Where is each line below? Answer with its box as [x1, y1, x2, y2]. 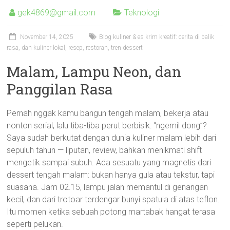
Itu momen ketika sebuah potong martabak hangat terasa [7, 207, 216, 217]
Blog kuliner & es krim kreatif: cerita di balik [99, 33, 215, 41]
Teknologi [124, 8, 160, 17]
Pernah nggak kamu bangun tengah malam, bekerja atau [7, 108, 209, 118]
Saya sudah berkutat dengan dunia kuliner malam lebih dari [7, 133, 217, 143]
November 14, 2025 [20, 33, 74, 41]
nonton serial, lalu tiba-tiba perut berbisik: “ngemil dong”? [7, 121, 207, 130]
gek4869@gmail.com [17, 8, 96, 17]
